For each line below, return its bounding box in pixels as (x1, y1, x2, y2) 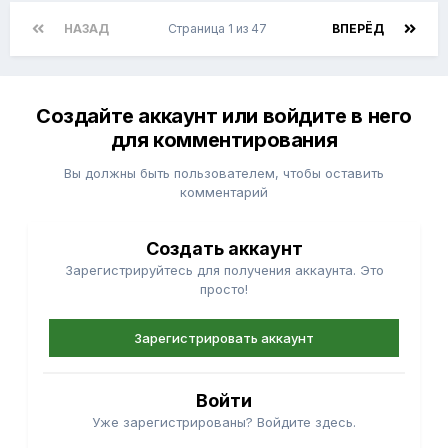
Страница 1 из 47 (168, 21, 273, 37)
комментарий (180, 184, 268, 201)
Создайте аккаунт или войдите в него (35, 104, 412, 129)
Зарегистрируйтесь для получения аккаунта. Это (64, 262, 384, 279)
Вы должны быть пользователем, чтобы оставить (64, 165, 384, 182)
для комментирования (110, 128, 338, 153)
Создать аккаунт (145, 238, 303, 260)
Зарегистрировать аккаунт (134, 330, 314, 347)
